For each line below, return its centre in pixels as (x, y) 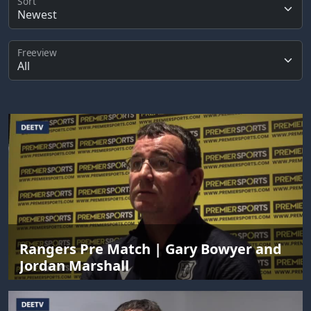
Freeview (37, 53)
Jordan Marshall (74, 265)
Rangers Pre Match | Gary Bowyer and (151, 249)
